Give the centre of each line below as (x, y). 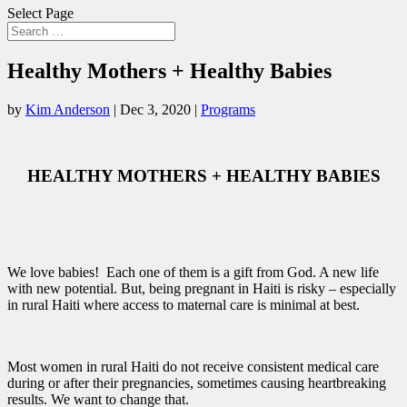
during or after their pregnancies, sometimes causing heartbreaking (197, 383)
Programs (228, 109)
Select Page (40, 13)
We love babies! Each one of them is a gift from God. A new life (193, 273)
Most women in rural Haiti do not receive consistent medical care (193, 367)
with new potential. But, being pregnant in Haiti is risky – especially (202, 289)
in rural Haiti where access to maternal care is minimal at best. (184, 305)
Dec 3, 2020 (155, 109)
